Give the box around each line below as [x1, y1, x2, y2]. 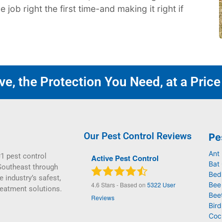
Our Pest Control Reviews [83, 130, 192, 142]
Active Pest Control [91, 152, 159, 164]
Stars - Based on [99, 180, 147, 189]
